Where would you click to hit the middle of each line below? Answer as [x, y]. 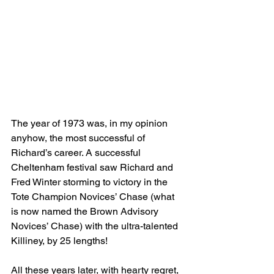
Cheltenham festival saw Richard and [93, 167]
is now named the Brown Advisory [86, 211]
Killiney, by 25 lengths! [59, 240]
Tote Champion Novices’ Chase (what [94, 196]
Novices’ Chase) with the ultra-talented [96, 226]
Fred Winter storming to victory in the [91, 182]
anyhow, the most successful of [79, 138]
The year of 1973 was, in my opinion [91, 123]
